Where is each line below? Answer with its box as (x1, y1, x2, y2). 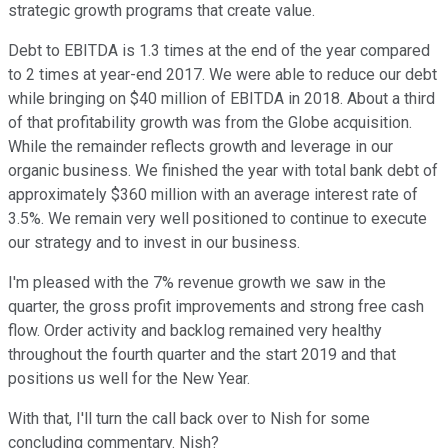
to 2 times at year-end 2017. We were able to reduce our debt (8, 65, 437, 85)
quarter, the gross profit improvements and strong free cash (8, 297, 424, 317)
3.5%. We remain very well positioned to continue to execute (8, 209, 427, 229)
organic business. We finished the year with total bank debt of (8, 161, 438, 181)
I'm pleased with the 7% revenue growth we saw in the (8, 273, 386, 293)
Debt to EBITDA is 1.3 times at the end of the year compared (8, 41, 430, 61)
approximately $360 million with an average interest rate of (8, 185, 418, 205)
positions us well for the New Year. (8, 369, 250, 389)
